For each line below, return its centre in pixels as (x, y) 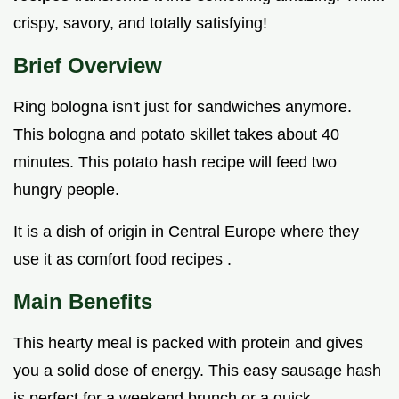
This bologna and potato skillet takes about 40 (176, 135)
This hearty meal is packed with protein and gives (188, 343)
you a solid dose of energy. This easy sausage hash (197, 371)
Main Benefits (83, 302)
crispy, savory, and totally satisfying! (140, 24)
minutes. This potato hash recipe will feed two (175, 163)
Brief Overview (88, 66)
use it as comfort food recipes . (122, 260)
